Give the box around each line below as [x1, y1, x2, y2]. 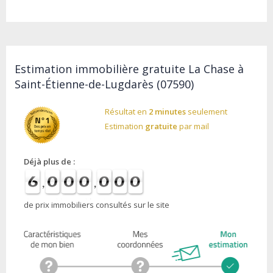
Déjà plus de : [24, 155, 75, 167]
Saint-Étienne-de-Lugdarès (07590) [15, 77, 194, 91]
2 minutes [149, 106, 186, 117]
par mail [177, 121, 210, 132]
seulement [186, 106, 228, 117]
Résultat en [105, 106, 149, 117]
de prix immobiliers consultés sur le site [24, 199, 169, 211]
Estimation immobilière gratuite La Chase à [15, 62, 244, 76]
